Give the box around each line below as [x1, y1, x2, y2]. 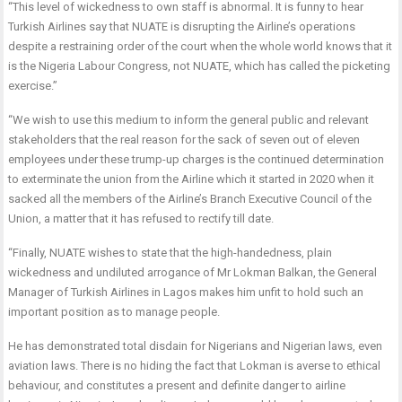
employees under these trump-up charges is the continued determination [8, 153, 385, 167]
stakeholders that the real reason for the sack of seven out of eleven [8, 133, 361, 147]
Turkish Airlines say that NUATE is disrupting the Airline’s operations [8, 20, 356, 34]
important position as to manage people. [8, 305, 221, 319]
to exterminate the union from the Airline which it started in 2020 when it [8, 172, 375, 187]
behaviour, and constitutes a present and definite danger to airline [8, 379, 346, 393]
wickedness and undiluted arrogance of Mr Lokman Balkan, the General [8, 266, 378, 280]
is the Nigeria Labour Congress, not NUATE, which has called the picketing [8, 59, 391, 74]
